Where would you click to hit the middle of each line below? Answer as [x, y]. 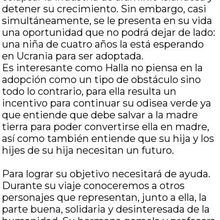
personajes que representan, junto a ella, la [105, 197]
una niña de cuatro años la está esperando [103, 44]
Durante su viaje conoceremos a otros [94, 186]
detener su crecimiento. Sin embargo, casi [104, 9]
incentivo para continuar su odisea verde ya [107, 103]
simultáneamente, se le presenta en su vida [107, 21]
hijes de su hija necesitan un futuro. [88, 150]
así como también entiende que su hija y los [108, 138]
